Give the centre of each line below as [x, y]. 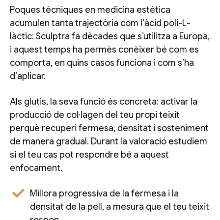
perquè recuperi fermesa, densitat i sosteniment [109, 128]
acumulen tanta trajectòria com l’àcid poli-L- [100, 23]
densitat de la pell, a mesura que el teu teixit [120, 206]
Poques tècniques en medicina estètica [90, 10]
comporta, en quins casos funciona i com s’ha [102, 63]
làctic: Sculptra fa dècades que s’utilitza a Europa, [110, 36]
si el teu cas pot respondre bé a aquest [89, 154]
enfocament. [36, 168]
